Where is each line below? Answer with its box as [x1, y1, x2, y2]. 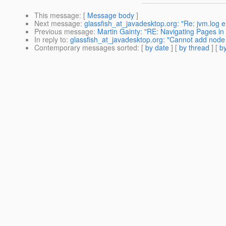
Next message [34, 18, 80, 29]
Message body [87, 10, 134, 21]
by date [145, 42, 169, 53]
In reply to [34, 34, 66, 45]
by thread [179, 42, 209, 53]
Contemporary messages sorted [34, 42, 137, 53]
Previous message [34, 26, 93, 37]
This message [34, 10, 79, 21]
